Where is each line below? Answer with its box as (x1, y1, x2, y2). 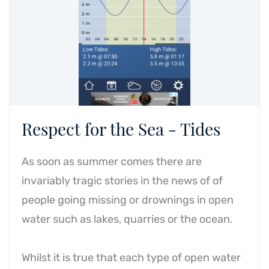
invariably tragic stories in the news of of (22, 174, 223, 187)
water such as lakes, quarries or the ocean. (22, 213, 233, 226)
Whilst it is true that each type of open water (22, 251, 241, 264)
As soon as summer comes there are (22, 155, 202, 168)
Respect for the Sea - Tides (22, 118, 220, 140)
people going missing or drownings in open (22, 193, 234, 207)
